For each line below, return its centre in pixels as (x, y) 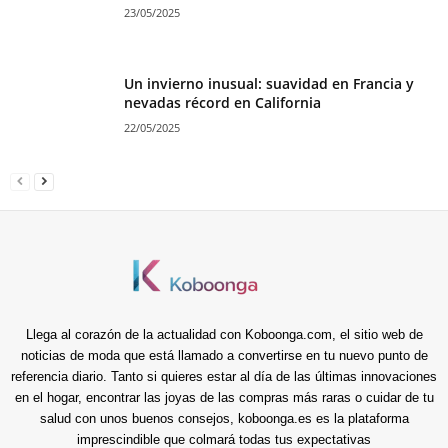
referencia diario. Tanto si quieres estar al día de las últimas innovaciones (224, 376)
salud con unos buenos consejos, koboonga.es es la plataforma (224, 418)
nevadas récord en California (222, 102)
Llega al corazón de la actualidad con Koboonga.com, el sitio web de (224, 334)
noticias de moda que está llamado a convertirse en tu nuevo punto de (224, 355)
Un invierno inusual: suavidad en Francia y (269, 83)
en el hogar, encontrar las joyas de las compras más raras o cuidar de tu (224, 397)
